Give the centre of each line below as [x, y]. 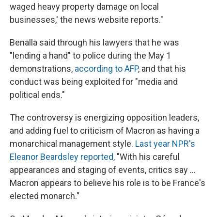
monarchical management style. [72, 143]
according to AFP [106, 68]
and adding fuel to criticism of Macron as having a [105, 130]
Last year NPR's [165, 143]
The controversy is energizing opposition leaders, [104, 117]
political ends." [37, 94]
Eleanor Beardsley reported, [62, 156]
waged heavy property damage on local [84, 6]
